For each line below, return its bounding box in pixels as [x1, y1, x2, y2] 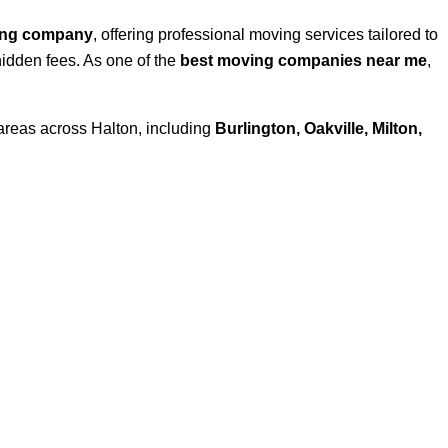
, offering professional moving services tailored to [93, 25, 438, 43]
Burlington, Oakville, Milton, [215, 119, 422, 137]
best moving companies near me [180, 51, 427, 69]
